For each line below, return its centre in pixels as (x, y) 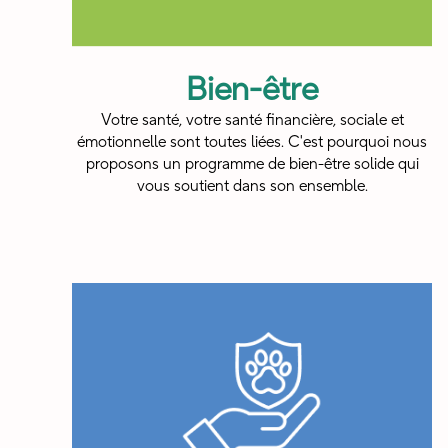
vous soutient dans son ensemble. (252, 186)
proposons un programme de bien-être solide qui (252, 164)
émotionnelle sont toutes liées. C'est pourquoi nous (252, 142)
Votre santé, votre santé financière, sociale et (252, 120)
